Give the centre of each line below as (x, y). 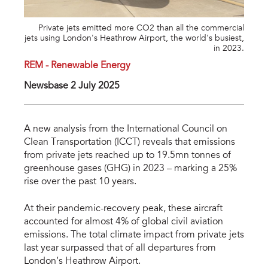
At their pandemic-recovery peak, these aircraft (123, 209)
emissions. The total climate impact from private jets (134, 235)
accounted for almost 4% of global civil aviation (124, 222)
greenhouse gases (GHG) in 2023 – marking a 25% (130, 169)
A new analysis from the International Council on (126, 130)
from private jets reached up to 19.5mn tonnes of (127, 156)
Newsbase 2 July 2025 (72, 86)
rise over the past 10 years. (80, 182)
